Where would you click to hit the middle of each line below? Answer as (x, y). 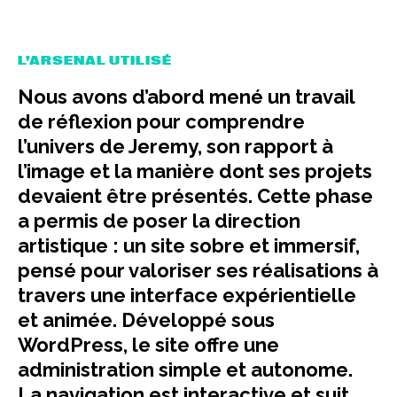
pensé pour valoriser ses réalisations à (198, 270)
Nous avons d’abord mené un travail (186, 97)
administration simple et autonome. (185, 370)
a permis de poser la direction (159, 221)
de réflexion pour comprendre (161, 121)
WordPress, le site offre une (148, 345)
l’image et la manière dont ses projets (195, 171)
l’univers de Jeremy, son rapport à (175, 146)
